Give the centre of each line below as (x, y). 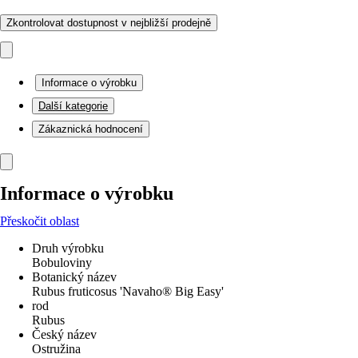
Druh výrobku (68, 248)
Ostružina (56, 349)
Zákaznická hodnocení (91, 129)
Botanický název (74, 277)
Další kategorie (73, 106)
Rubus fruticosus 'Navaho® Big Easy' (128, 291)
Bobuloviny (62, 263)
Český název (64, 334)
